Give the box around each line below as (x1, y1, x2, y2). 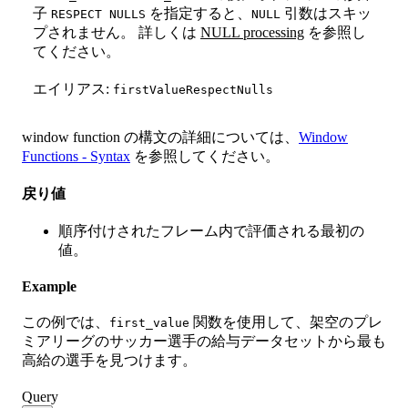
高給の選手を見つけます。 (22, 352, 197, 369)
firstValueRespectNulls (113, 83, 273, 97)
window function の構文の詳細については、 (22, 129, 299, 146)
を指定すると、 (146, 5, 251, 22)
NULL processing (200, 25, 304, 41)
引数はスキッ (280, 5, 372, 22)
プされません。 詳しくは (33, 25, 200, 41)
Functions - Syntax (22, 148, 130, 165)
